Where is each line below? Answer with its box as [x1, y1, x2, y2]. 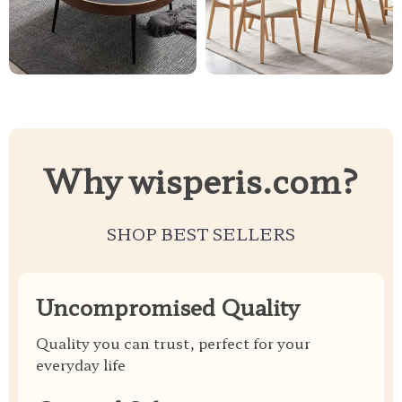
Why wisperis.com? [42, 156, 360, 203]
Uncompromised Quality [36, 291, 300, 322]
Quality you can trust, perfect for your [36, 332, 310, 354]
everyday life [36, 354, 126, 375]
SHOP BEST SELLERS [107, 222, 295, 245]
